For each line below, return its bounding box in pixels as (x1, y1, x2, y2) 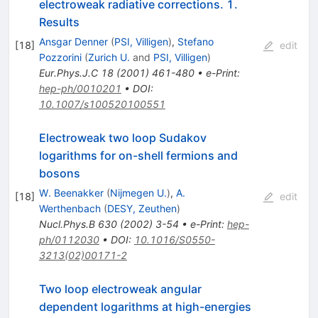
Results (38, 15, 79, 30)
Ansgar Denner (38, 35, 108, 48)
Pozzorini (38, 51, 82, 64)
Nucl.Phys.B (38, 218, 95, 231)
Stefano (177, 35, 214, 48)
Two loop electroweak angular (38, 282, 202, 297)
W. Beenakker (38, 187, 104, 199)
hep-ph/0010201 (38, 82, 121, 95)
